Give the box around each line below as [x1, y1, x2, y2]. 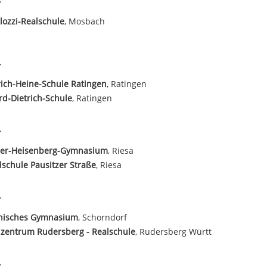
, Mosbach [64, 15, 105, 27]
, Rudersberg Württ [135, 226, 212, 237]
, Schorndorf [77, 212, 127, 223]
